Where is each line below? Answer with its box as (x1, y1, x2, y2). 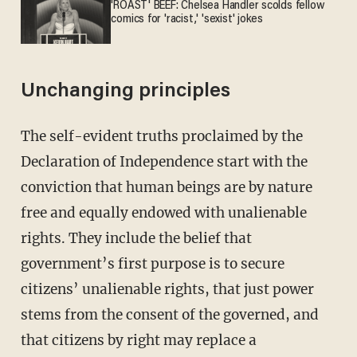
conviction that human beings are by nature (20, 178, 312, 196)
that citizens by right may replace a (20, 331, 257, 349)
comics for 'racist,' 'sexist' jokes (111, 13, 264, 25)
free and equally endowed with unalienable (20, 203, 307, 222)
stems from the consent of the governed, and (20, 305, 319, 324)
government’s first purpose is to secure (20, 254, 284, 273)
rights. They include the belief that (20, 229, 252, 247)
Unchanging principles (20, 81, 230, 102)
